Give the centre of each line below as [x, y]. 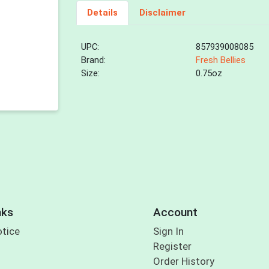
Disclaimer [162, 13]
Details [102, 13]
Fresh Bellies [221, 60]
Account [175, 212]
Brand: [94, 60]
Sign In [168, 231]
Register [172, 246]
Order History [183, 261]
